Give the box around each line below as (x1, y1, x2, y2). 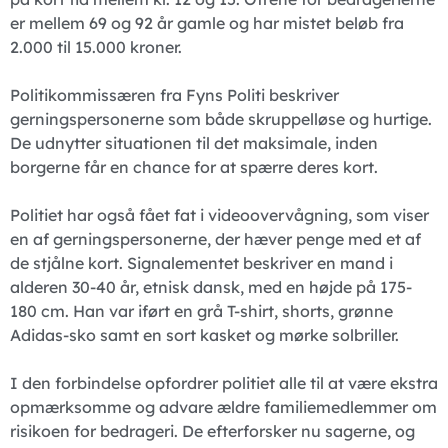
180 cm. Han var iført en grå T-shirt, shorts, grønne (10, 301, 393, 322)
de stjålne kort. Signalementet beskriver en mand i (10, 253, 393, 274)
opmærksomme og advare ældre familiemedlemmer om (10, 397, 437, 418)
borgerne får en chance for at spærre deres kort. (10, 157, 378, 178)
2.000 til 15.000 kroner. (10, 37, 182, 58)
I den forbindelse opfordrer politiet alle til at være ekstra (10, 373, 438, 394)
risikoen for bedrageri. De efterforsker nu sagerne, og (10, 421, 415, 442)
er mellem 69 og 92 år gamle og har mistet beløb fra (10, 13, 404, 34)
